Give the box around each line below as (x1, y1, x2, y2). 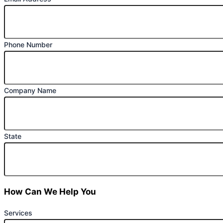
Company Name (4, 86, 56, 95)
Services (4, 209, 32, 218)
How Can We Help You (4, 186, 96, 197)
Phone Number (4, 40, 52, 49)
